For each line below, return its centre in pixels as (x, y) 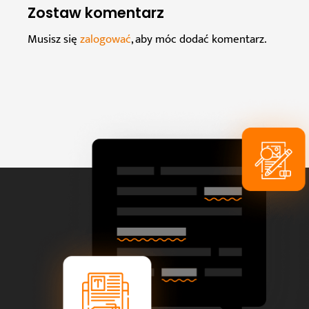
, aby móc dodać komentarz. (199, 40)
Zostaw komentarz (96, 13)
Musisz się (54, 40)
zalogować (106, 40)
